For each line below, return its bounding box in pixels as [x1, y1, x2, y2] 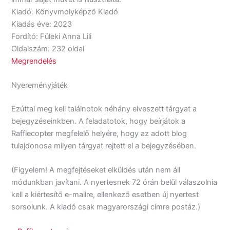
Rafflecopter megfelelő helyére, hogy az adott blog [11, 128, 187, 138]
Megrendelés [11, 56, 57, 66]
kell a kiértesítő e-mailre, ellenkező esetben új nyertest [11, 190, 199, 200]
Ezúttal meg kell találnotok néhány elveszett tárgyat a [11, 104, 197, 113]
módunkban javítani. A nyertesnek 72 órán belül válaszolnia [11, 178, 218, 187]
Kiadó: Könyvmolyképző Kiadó [11, 7, 119, 16]
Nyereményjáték [11, 81, 68, 90]
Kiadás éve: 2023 [11, 19, 72, 29]
